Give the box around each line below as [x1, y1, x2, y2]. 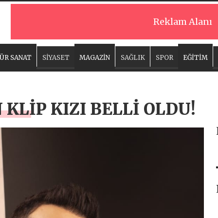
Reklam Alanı [153, 16, 212, 27]
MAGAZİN [79, 53, 110, 62]
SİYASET [42, 53, 70, 62]
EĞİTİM [183, 53, 208, 62]
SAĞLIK [121, 53, 145, 62]
